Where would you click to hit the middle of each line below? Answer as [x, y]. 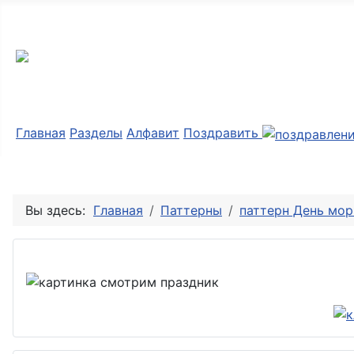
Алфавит [153, 133]
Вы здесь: [59, 210]
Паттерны [191, 210]
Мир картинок [103, 29]
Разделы [96, 133]
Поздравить [223, 133]
